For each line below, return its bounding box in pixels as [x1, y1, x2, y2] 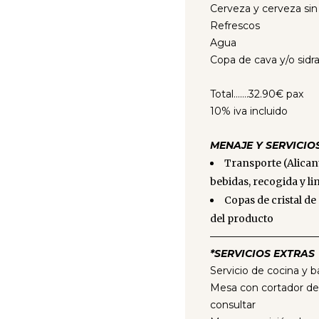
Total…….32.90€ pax [210, 88, 303, 100]
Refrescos [210, 19, 260, 32]
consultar [210, 298, 256, 311]
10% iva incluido [210, 105, 288, 117]
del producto [210, 212, 273, 225]
